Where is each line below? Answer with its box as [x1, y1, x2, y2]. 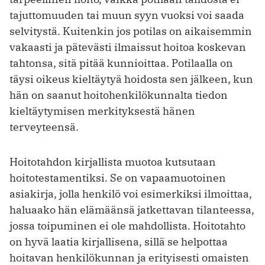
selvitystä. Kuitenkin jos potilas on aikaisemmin [9, 24, 252, 38]
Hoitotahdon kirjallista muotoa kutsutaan [9, 154, 216, 169]
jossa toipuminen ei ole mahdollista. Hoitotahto [9, 218, 245, 232]
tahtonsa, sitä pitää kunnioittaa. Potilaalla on [9, 56, 233, 70]
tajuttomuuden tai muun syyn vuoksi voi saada [9, 8, 244, 22]
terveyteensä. [9, 119, 79, 134]
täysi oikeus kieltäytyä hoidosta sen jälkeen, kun [9, 72, 253, 86]
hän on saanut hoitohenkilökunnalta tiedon [9, 88, 228, 102]
